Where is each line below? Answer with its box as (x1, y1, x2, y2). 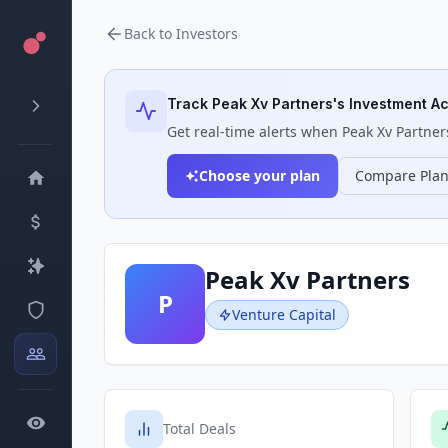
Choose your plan (199, 166, 320, 185)
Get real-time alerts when (167, 122, 342, 141)
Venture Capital (232, 305, 336, 324)
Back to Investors (124, 24, 238, 43)
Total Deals (163, 419, 236, 438)
